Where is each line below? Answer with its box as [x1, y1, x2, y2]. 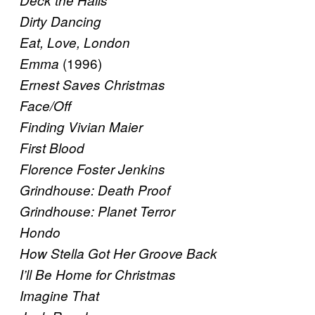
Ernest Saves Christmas [20, 75, 165, 94]
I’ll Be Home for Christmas [20, 265, 176, 284]
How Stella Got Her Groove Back [20, 244, 217, 263]
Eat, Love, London [20, 33, 130, 52]
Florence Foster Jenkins [20, 160, 165, 179]
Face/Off [20, 96, 71, 115]
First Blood [20, 139, 84, 157]
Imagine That [20, 286, 99, 305]
